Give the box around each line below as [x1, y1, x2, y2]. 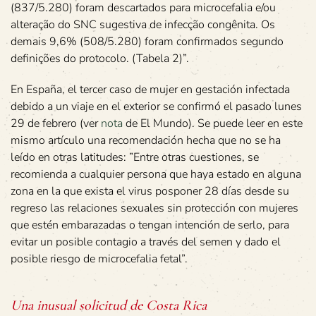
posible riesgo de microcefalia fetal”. [11, 251, 188, 267]
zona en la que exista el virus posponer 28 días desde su [11, 183, 289, 200]
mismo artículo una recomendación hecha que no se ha [11, 133, 281, 149]
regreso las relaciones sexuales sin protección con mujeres [11, 200, 298, 217]
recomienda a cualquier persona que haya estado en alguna [11, 166, 301, 183]
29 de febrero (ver [11, 116, 101, 132]
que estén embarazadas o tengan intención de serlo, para [11, 217, 289, 233]
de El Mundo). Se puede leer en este [123, 116, 303, 132]
